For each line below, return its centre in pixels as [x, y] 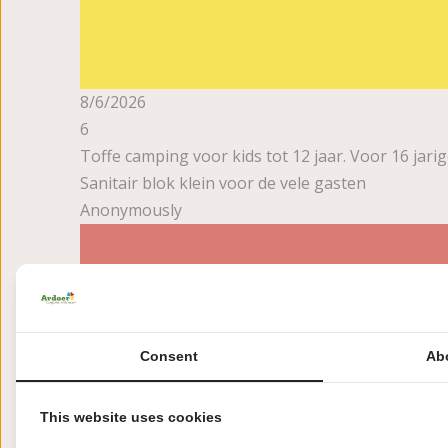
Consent [169, 355]
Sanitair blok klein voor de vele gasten [223, 183]
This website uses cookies [131, 416]
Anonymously [131, 210]
